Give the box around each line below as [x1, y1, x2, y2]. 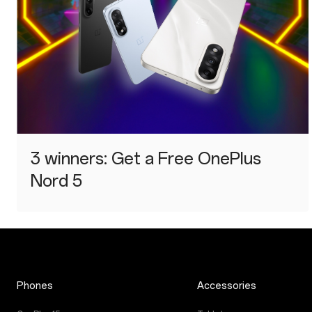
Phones [17, 280, 53, 292]
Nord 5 [31, 171, 82, 192]
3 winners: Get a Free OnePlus [31, 148, 261, 169]
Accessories [197, 280, 257, 292]
